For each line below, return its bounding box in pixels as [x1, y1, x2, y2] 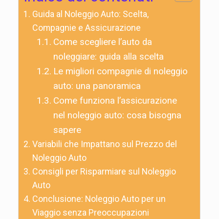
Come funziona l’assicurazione [53, 95, 177, 106]
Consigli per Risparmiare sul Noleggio [32, 166, 176, 176]
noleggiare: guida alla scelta [53, 51, 164, 62]
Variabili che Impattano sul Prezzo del [32, 138, 177, 149]
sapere [53, 124, 81, 135]
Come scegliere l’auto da [53, 36, 152, 47]
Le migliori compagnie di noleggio [53, 66, 188, 77]
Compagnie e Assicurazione [32, 22, 141, 33]
